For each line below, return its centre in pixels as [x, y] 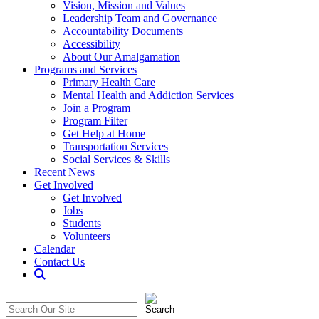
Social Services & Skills [116, 159]
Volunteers [87, 236]
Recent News [64, 172]
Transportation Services [115, 146]
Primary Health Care [109, 82]
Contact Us [59, 261]
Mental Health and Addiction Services [148, 95]
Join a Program [96, 108]
